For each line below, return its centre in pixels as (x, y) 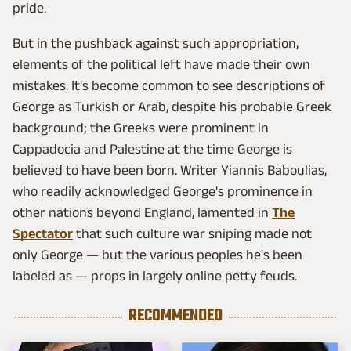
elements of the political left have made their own (161, 65)
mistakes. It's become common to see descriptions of (169, 86)
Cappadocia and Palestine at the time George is (152, 149)
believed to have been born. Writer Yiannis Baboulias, (170, 170)
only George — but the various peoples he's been (157, 255)
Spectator (43, 234)
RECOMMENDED (175, 317)
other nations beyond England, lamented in (142, 213)
